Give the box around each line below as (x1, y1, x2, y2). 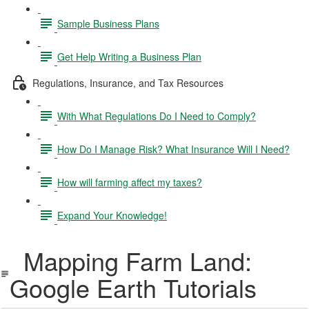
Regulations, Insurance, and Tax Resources (32, 75, 223, 90)
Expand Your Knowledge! (57, 208, 167, 222)
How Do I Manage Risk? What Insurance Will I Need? (57, 141, 290, 156)
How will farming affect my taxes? (57, 175, 202, 189)
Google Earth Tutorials (10, 270, 257, 305)
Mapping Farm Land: (10, 243, 252, 278)
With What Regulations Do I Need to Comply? (57, 108, 256, 123)
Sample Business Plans (57, 16, 159, 30)
